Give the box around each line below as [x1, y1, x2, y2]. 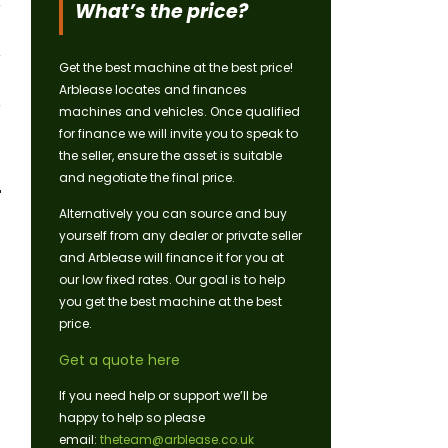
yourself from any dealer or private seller [59, 227, 302, 245]
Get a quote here [59, 350, 180, 371]
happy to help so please [59, 409, 205, 427]
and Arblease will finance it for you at [59, 249, 284, 267]
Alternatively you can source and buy [59, 205, 287, 223]
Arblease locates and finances [59, 81, 247, 99]
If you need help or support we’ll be [59, 387, 267, 405]
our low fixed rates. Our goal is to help [59, 271, 285, 289]
